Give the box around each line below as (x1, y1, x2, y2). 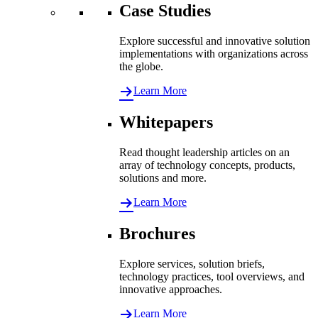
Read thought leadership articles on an (119, 146, 290, 159)
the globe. (119, 60, 163, 73)
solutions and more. (119, 172, 207, 185)
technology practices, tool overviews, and (119, 270, 305, 283)
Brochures (119, 224, 195, 243)
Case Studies (119, 1, 211, 21)
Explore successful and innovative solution (119, 35, 310, 48)
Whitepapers (119, 113, 213, 132)
